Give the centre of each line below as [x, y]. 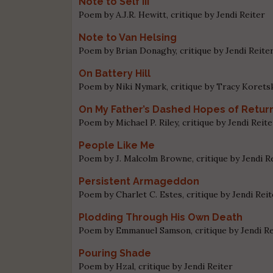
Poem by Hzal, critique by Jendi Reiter [156, 266]
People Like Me [117, 145]
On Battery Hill [115, 73]
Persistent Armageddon [139, 181]
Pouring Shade [115, 253]
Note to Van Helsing [128, 37]
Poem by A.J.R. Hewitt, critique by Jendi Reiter [172, 14]
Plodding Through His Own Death [161, 217]
